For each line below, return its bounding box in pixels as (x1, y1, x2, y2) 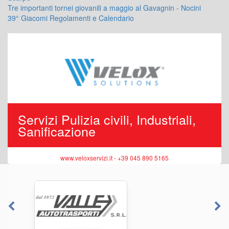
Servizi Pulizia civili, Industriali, (18, 109, 196, 128)
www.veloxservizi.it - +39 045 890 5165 (60, 153, 169, 162)
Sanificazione (18, 121, 96, 140)
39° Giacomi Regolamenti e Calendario (8, 13, 134, 24)
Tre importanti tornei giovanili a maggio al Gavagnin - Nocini (8, 3, 201, 13)
